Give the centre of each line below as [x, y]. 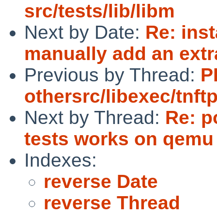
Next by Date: [85, 32]
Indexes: [61, 160]
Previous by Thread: [112, 75]
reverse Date [101, 181]
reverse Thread [112, 202]
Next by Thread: [95, 117]
